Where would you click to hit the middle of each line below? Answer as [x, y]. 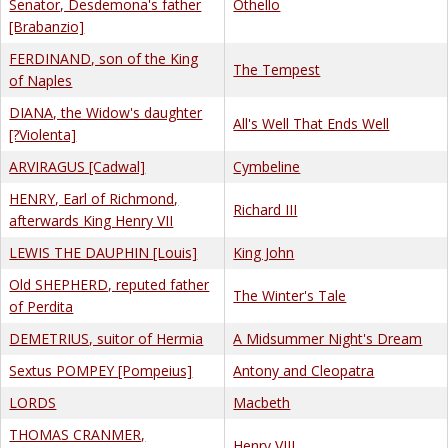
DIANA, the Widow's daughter [106, 112]
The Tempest [277, 69]
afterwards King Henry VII [91, 220]
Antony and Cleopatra [304, 370]
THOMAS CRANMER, [77, 434]
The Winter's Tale [290, 295]
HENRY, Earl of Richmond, [94, 198]
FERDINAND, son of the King [104, 58]
